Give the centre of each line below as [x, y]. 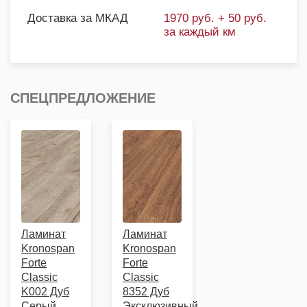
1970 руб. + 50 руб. [215, 18]
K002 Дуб [45, 292]
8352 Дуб [146, 292]
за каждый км [200, 32]
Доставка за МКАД [78, 18]
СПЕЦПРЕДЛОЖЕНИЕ [83, 98]
